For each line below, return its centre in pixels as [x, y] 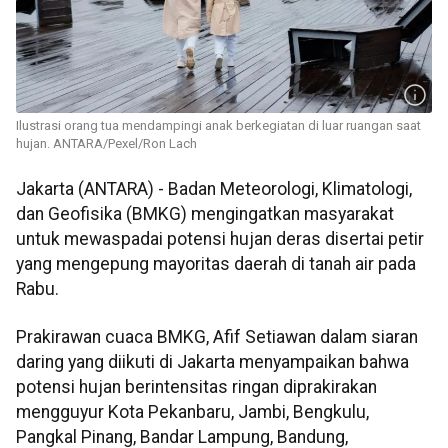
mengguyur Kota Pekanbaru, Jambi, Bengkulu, [192, 411]
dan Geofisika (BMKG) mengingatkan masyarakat [205, 214]
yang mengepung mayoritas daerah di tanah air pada [216, 264]
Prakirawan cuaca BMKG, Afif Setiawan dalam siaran [217, 336]
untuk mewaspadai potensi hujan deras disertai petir [220, 239]
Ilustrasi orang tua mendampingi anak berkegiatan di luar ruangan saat [218, 126]
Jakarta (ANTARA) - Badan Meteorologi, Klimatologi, [214, 189]
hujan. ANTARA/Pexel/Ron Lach [106, 144]
